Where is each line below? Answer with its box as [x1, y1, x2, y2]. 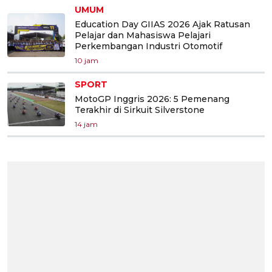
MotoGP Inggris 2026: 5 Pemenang [75, 93, 229, 105]
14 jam [75, 120, 98, 129]
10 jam [75, 56, 98, 66]
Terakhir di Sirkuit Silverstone [75, 104, 205, 116]
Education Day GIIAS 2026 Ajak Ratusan [75, 19, 250, 30]
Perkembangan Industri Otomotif [75, 41, 222, 52]
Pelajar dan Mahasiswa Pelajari [75, 30, 211, 41]
